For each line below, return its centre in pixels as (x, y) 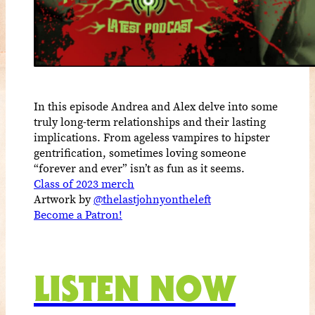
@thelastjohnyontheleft (152, 199)
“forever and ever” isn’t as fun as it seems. (139, 168)
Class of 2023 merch (84, 183)
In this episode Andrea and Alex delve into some (156, 106)
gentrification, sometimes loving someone (140, 152)
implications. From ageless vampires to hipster (152, 137)
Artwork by (64, 199)
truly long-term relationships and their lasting (150, 121)
